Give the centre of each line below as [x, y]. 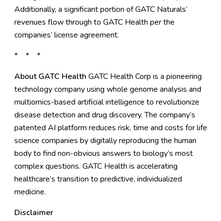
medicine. [30, 192]
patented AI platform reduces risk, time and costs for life [110, 128]
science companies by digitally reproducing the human [105, 141]
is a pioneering [176, 76]
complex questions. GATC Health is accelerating [96, 166]
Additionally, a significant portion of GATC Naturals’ [101, 9]
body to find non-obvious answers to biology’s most [103, 153]
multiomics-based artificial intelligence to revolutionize [107, 102]
